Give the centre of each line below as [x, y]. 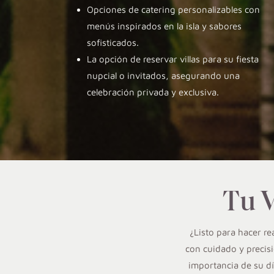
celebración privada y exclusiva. [153, 92]
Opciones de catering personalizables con [173, 9]
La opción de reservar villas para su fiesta [173, 59]
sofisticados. [113, 42]
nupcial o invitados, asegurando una [163, 75]
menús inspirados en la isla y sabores [164, 26]
